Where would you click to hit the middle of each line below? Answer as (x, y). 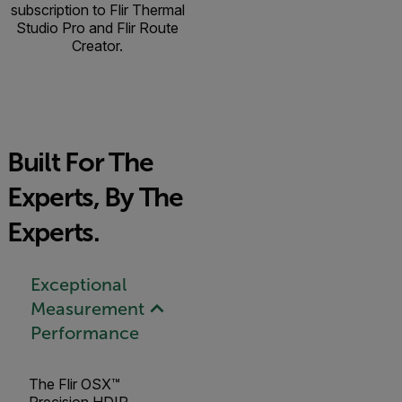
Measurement (87, 308)
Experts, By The (95, 197)
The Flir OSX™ (74, 385)
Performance (84, 332)
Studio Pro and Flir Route (97, 28)
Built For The (80, 162)
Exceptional (78, 284)
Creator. (97, 46)
